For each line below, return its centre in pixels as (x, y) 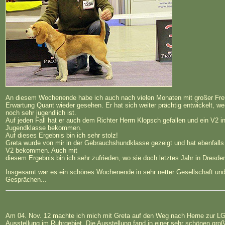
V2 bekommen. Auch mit (41, 150)
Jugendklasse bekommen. (44, 128)
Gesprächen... (26, 179)
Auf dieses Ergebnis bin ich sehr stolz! (62, 135)
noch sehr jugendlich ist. (41, 113)
